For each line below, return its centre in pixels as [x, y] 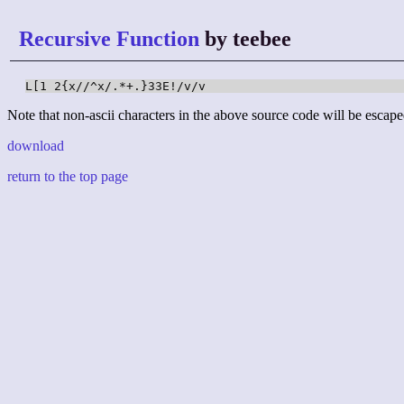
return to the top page [68, 177]
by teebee [245, 39]
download [36, 146]
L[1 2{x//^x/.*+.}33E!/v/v [115, 87]
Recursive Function [109, 39]
